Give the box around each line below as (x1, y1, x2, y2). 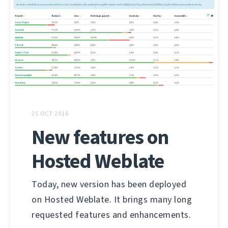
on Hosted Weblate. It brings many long (32, 193, 192, 206)
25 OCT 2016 (32, 109, 69, 118)
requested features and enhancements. (32, 209, 191, 221)
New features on (32, 124, 168, 151)
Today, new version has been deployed (32, 178, 186, 191)
